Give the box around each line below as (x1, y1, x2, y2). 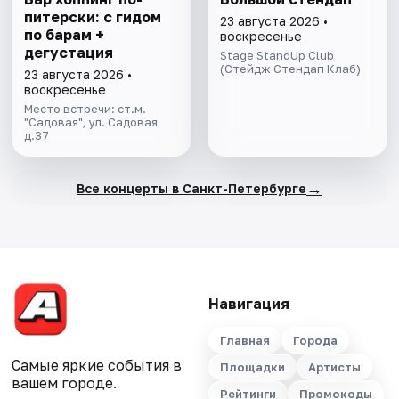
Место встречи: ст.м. (24, 102, 147, 117)
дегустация (24, 44, 114, 62)
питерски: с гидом (24, 8, 162, 27)
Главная (219, 333, 270, 348)
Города (292, 333, 338, 348)
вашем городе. (12, 374, 118, 393)
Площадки (219, 360, 285, 375)
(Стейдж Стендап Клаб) (219, 61, 361, 77)
